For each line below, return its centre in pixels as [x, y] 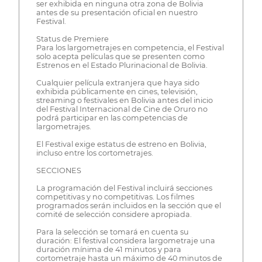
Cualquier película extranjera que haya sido [118, 83]
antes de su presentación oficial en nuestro [117, 13]
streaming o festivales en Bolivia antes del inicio [124, 101]
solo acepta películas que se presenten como [120, 57]
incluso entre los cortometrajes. [94, 153]
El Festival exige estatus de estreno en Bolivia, [121, 144]
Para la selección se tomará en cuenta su [112, 232]
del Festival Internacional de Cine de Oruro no [122, 109]
